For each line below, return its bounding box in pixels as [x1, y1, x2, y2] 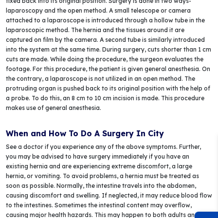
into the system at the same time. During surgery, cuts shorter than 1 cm [6, 46, 211, 53]
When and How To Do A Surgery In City [6, 128, 164, 138]
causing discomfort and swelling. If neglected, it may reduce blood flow [6, 192, 212, 199]
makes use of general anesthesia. [6, 104, 101, 111]
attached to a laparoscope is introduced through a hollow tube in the [6, 17, 205, 24]
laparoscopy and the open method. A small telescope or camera [6, 7, 191, 14]
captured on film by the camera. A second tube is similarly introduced [6, 36, 205, 43]
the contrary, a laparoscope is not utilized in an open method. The [6, 75, 195, 82]
